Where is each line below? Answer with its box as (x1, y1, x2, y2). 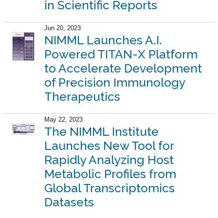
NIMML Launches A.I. (44, 33, 163, 47)
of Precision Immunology (44, 75, 185, 90)
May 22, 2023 (44, 115, 83, 123)
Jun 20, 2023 (44, 24, 81, 32)
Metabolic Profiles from (44, 166, 177, 181)
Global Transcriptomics (44, 181, 175, 195)
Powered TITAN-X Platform (44, 47, 198, 61)
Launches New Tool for (44, 138, 174, 153)
